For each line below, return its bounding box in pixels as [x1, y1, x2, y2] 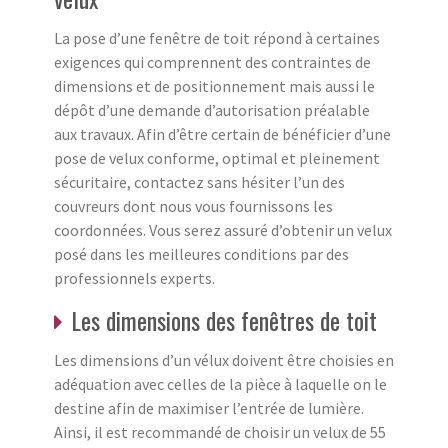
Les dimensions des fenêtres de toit [71, 301, 377, 338]
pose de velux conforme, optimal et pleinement [54, 147, 380, 168]
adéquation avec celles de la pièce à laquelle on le [54, 373, 387, 394]
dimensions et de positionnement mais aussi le [54, 75, 375, 96]
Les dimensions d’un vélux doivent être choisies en [54, 349, 394, 370]
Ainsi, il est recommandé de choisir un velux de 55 [54, 421, 386, 442]
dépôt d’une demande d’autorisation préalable [54, 99, 370, 120]
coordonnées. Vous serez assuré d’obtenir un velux [54, 219, 392, 240]
